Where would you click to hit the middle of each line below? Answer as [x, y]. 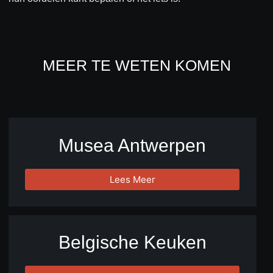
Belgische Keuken [132, 243]
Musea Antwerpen [133, 145]
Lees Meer [132, 179]
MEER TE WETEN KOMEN [136, 66]
